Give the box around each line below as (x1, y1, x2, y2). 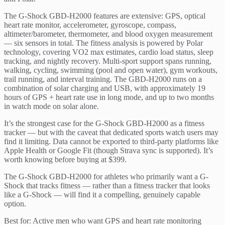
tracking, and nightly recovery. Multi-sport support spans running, (4, 57, 211, 66)
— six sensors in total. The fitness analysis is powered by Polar (4, 39, 203, 48)
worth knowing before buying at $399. (4, 155, 127, 164)
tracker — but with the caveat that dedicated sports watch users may (4, 128, 218, 137)
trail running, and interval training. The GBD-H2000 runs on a (4, 75, 202, 84)
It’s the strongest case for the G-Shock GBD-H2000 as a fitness (4, 119, 204, 128)
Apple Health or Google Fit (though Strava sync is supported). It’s (4, 146, 213, 155)
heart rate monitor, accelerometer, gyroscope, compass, (4, 21, 176, 30)
